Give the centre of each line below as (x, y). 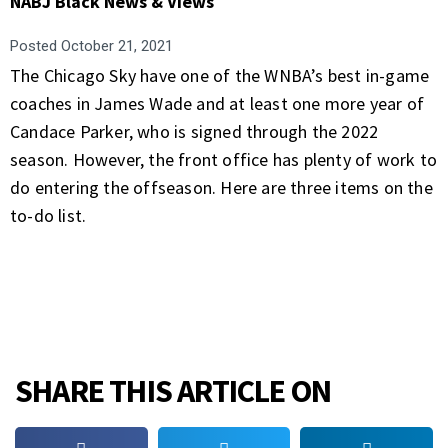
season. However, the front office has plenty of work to (224, 159)
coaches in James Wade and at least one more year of (217, 103)
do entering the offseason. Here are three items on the (221, 187)
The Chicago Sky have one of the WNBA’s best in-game (220, 75)
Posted (33, 46)
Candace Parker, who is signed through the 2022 (194, 131)
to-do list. (48, 215)
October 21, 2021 (115, 46)
